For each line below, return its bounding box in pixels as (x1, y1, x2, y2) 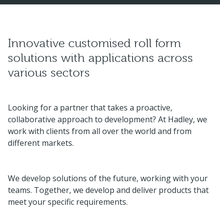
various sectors (8, 66, 90, 80)
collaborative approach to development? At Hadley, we (8, 114, 207, 125)
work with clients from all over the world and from (8, 126, 192, 137)
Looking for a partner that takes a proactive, (8, 102, 172, 113)
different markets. (8, 137, 74, 148)
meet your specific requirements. (8, 196, 128, 207)
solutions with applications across (8, 51, 193, 65)
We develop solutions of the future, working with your (8, 173, 208, 184)
